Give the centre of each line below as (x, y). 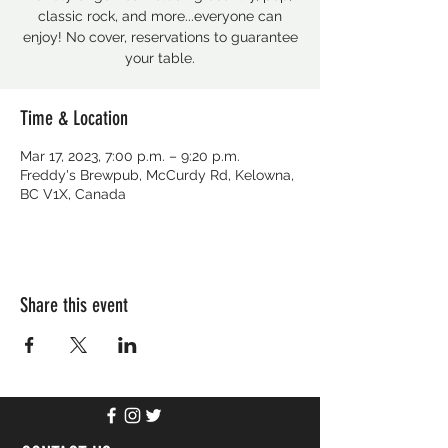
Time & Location (74, 118)
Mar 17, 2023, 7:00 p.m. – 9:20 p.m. (130, 156)
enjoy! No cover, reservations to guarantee (160, 37)
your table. (160, 58)
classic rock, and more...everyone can (160, 16)
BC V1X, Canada (73, 194)
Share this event (74, 305)
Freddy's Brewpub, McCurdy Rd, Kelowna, (157, 175)
